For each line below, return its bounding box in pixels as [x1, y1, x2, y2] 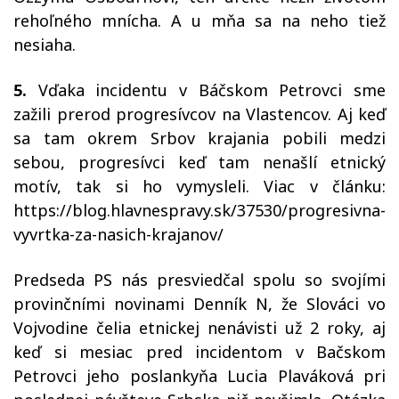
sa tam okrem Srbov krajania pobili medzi [13, 127, 386, 150]
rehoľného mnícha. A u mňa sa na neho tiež [13, 10, 386, 32]
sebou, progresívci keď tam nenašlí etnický [13, 151, 386, 174]
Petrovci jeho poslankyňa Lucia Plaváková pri [13, 365, 386, 387]
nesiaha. [13, 34, 80, 56]
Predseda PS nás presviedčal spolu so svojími [13, 269, 386, 291]
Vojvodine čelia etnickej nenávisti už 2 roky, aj [13, 317, 386, 339]
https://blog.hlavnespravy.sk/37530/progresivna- [13, 199, 386, 222]
